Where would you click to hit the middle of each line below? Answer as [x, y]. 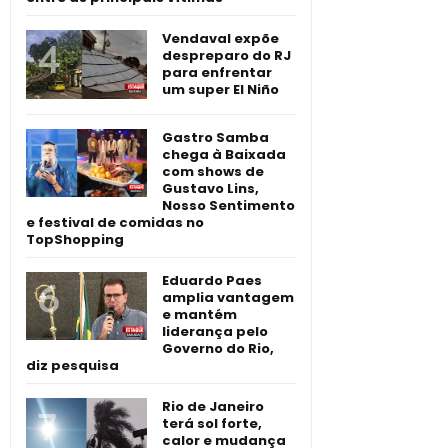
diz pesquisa [72, 365]
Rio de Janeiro [213, 406]
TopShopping [75, 239]
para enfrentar [217, 73]
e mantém [199, 314]
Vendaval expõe [220, 39]
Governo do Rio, [218, 348]
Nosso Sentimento [228, 205]
